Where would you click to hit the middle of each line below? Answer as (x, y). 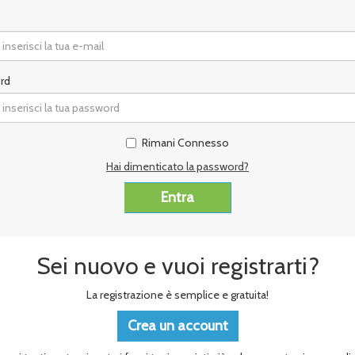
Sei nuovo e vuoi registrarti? (177, 266)
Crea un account (177, 326)
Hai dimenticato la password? (177, 166)
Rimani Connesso (185, 143)
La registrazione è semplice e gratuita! (177, 295)
